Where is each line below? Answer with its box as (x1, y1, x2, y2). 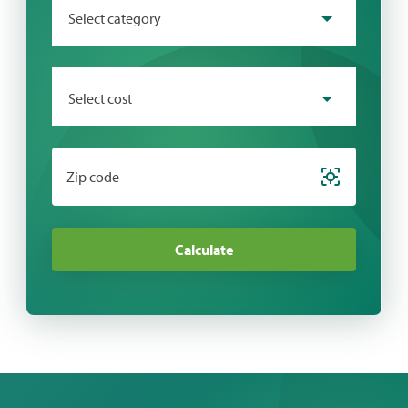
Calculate (174, 240, 233, 259)
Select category (68, 8, 162, 27)
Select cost (68, 88, 133, 107)
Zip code (66, 167, 120, 186)
